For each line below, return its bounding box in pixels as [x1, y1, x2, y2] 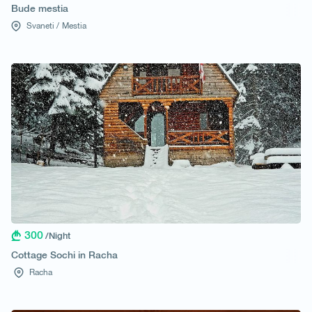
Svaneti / [24, 20, 59, 31]
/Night [45, 230, 70, 241]
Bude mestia [11, 2, 68, 14]
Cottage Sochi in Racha [11, 249, 118, 260]
